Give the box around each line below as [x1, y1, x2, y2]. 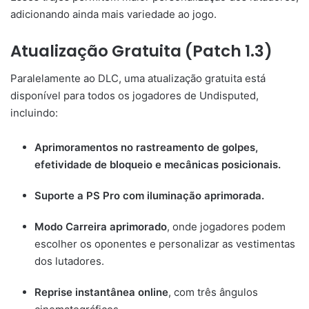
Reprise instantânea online [34, 286, 168, 299]
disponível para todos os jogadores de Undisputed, [10, 89, 259, 103]
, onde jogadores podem [167, 220, 286, 234]
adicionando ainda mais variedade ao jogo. [10, 7, 217, 21]
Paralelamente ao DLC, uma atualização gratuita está [10, 72, 266, 86]
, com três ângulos [168, 286, 258, 299]
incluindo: [10, 106, 58, 120]
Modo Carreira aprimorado [34, 220, 167, 234]
